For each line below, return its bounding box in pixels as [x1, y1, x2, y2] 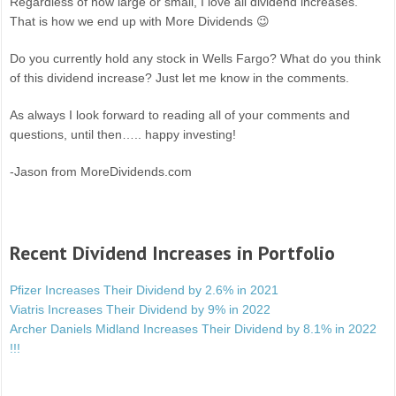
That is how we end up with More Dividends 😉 [10, 14, 270, 29]
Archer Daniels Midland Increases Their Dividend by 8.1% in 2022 [10, 322, 377, 337]
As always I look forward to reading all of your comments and [10, 108, 351, 123]
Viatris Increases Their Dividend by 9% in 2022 [10, 302, 271, 317]
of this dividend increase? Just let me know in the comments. [10, 71, 350, 86]
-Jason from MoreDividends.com [10, 164, 193, 179]
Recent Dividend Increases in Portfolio [10, 240, 336, 266]
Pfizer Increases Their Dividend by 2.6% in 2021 [10, 283, 279, 298]
